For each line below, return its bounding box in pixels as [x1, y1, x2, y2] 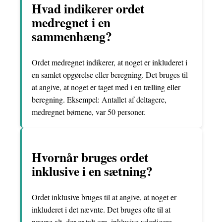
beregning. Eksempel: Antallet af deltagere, [32, 94, 166, 105]
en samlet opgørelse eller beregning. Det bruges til [32, 69, 188, 80]
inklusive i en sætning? [32, 162, 153, 181]
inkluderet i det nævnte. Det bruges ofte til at [32, 204, 170, 215]
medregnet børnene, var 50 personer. [32, 106, 146, 117]
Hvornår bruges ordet [32, 148, 149, 167]
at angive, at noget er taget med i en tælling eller [32, 81, 180, 92]
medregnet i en [32, 13, 111, 32]
